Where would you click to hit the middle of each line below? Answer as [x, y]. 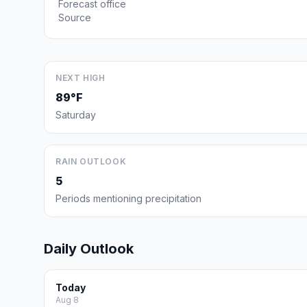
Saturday [76, 115]
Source [75, 17]
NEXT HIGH [81, 78]
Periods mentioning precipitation [128, 198]
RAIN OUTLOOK [91, 161]
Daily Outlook [89, 249]
